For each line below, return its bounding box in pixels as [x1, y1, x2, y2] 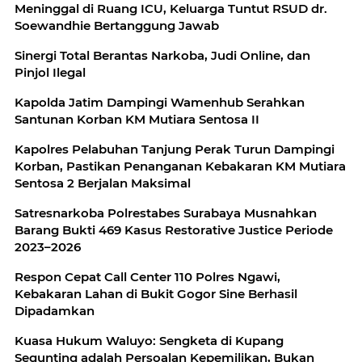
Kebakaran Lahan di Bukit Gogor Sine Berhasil [15, 285, 297, 301]
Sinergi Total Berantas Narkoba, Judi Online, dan [15, 47, 310, 63]
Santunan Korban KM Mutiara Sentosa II [15, 111, 259, 127]
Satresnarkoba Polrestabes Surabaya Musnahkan [15, 204, 317, 221]
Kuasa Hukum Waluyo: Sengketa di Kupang [15, 332, 284, 348]
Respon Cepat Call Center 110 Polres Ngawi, [15, 268, 280, 284]
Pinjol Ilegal [15, 64, 86, 80]
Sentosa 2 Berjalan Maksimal [15, 175, 191, 191]
